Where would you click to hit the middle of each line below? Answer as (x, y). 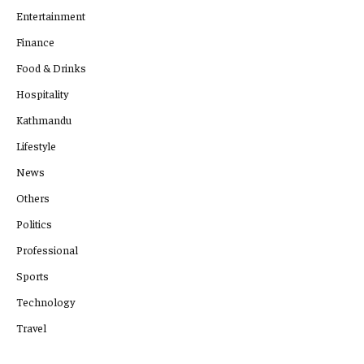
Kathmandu (44, 119)
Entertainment (51, 15)
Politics (34, 223)
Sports (32, 275)
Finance (35, 41)
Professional (47, 249)
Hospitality (42, 93)
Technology (45, 301)
